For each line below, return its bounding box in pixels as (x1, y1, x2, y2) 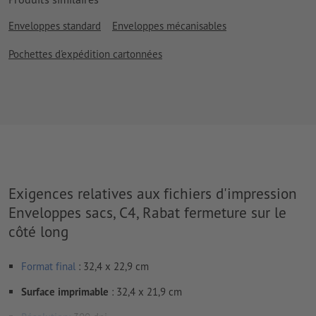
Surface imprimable (21, 285, 109, 299)
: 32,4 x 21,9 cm (109, 285, 182, 299)
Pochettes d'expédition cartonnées (8, 47, 162, 61)
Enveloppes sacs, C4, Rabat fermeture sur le (8, 202, 286, 223)
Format (21, 260, 53, 274)
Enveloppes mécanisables (112, 18, 226, 32)
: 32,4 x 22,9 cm (75, 260, 149, 274)
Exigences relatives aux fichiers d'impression (8, 183, 297, 204)
